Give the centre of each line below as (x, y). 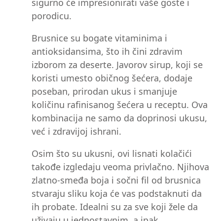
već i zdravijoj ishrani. (76, 131)
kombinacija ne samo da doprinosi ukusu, (119, 118)
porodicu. (52, 16)
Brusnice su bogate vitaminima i (99, 38)
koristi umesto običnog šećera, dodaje (112, 78)
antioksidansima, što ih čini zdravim (107, 52)
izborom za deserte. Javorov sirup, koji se (117, 65)
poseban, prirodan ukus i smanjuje (104, 92)
